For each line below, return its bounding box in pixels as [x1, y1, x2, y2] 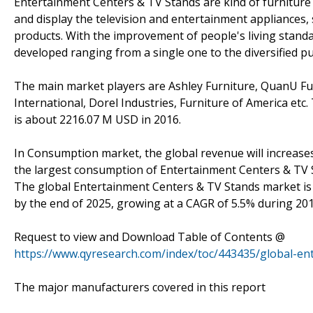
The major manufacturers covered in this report [14, 279, 265, 295]
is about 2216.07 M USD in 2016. [14, 111, 181, 127]
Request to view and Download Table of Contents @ [14, 228, 285, 245]
